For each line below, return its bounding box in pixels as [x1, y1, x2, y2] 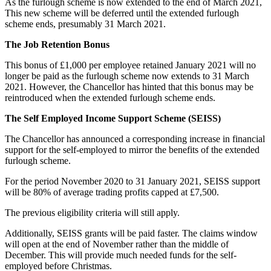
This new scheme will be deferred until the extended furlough [5, 7, 239, 18]
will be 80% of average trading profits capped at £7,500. [5, 186, 219, 197]
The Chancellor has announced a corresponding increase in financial [5, 133, 265, 144]
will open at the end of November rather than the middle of [5, 238, 229, 249]
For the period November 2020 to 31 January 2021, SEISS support [5, 175, 260, 186]
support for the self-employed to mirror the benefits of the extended [5, 144, 260, 155]
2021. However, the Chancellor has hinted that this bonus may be [5, 81, 253, 92]
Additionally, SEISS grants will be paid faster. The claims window [5, 227, 258, 238]
